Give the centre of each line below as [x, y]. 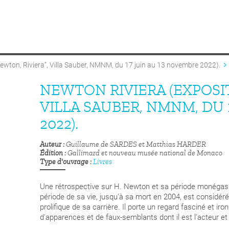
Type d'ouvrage [64, 162]
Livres [102, 162]
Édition [51, 153]
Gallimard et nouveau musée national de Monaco [145, 153]
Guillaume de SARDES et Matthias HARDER [136, 145]
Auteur [51, 145]
